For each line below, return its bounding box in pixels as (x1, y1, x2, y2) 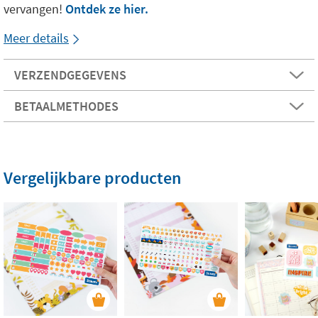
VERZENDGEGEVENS (14, 67, 126, 84)
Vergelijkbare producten (4, 167, 181, 190)
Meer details (4, 30, 69, 47)
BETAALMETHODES (14, 98, 119, 115)
